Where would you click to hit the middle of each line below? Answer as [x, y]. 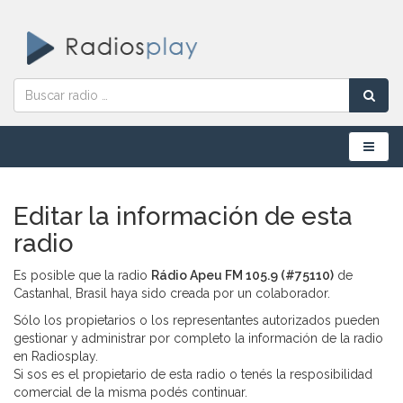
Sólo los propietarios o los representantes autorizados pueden [197, 320]
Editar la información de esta [183, 216]
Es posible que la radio [82, 275]
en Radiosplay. [56, 356]
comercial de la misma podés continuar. [130, 392]
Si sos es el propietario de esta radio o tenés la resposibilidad [193, 374]
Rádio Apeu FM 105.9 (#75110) [242, 275]
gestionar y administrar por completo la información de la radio [198, 338]
